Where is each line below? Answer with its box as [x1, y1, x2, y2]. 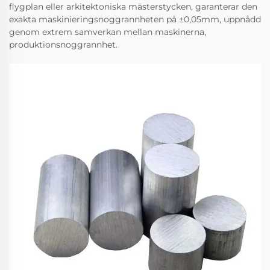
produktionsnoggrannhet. [9, 39, 118, 50]
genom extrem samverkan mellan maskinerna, [9, 26, 206, 37]
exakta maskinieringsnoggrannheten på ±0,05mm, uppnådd [9, 13, 261, 25]
